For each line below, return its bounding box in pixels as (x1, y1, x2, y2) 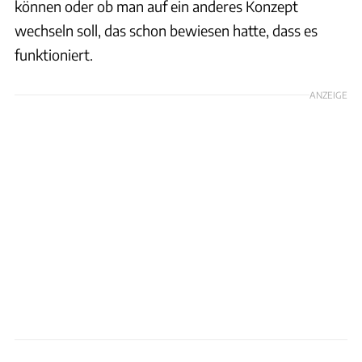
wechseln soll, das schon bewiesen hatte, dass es (15, 20, 318, 40)
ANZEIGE (309, 88, 347, 100)
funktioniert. (15, 44, 93, 64)
